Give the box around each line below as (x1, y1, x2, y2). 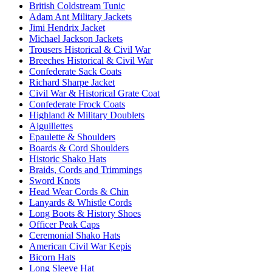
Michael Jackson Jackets (29, 33, 123, 44)
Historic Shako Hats (29, 154, 106, 165)
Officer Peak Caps (29, 219, 100, 230)
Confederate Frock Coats (29, 99, 125, 110)
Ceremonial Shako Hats (29, 230, 120, 241)
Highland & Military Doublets (29, 110, 144, 121)
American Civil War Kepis (29, 241, 131, 252)
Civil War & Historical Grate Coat (29, 88, 160, 99)
